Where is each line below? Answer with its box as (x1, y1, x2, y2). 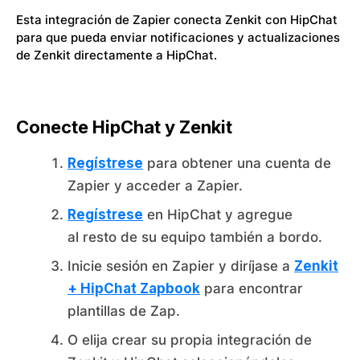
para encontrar (200, 280, 303, 297)
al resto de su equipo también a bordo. (67, 229, 322, 245)
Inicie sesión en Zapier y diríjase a (67, 258, 294, 274)
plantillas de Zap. (67, 303, 180, 319)
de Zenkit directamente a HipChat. (16, 47, 217, 63)
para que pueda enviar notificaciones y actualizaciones (16, 30, 340, 45)
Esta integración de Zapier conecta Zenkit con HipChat (16, 12, 337, 27)
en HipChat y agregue (143, 207, 292, 223)
